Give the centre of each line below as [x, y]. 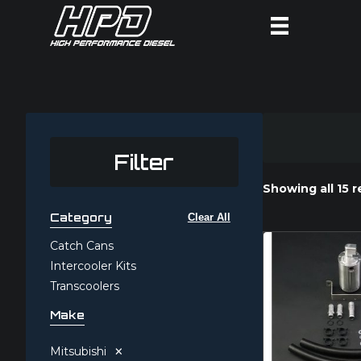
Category [81, 217]
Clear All [209, 217]
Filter [144, 162]
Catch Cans [82, 246]
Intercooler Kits [93, 266]
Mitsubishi [80, 351]
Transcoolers [85, 286]
